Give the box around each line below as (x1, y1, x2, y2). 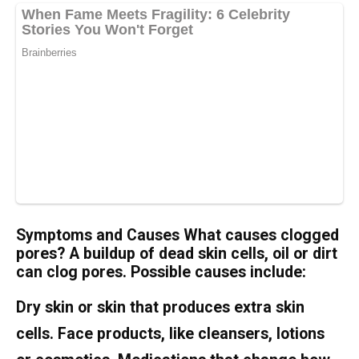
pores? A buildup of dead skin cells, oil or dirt (16, 244, 337, 264)
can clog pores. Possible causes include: (16, 263, 306, 282)
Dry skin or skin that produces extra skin (16, 298, 305, 317)
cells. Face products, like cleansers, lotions (16, 325, 325, 344)
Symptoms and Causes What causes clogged (16, 226, 339, 245)
